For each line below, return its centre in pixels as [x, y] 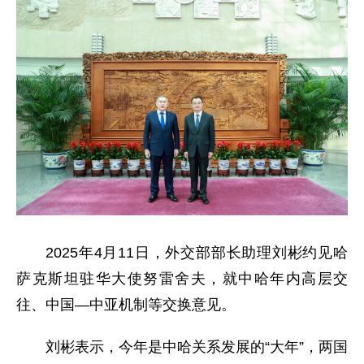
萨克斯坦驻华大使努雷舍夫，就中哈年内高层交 [182, 279]
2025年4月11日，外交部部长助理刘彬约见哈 [197, 253]
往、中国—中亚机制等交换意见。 [126, 305]
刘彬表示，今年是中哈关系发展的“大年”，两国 [197, 347]
